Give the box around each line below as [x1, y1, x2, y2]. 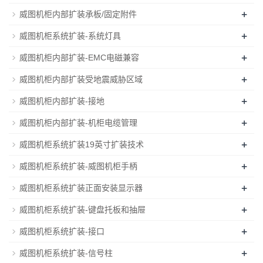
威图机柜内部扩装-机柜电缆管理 [19, 117, 137, 127]
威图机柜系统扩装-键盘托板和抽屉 [19, 204, 146, 214]
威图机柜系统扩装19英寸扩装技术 [19, 139, 144, 149]
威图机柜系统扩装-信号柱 [19, 248, 113, 258]
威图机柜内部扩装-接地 [19, 96, 104, 106]
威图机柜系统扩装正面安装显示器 [19, 183, 143, 193]
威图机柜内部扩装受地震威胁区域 [19, 74, 143, 84]
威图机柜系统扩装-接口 [19, 226, 104, 236]
